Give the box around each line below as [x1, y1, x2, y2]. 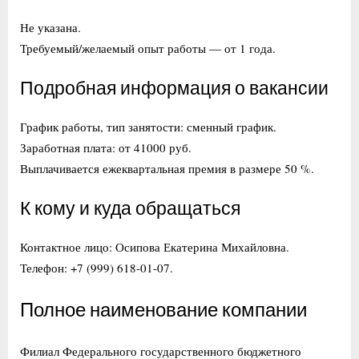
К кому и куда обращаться [20, 199, 240, 220]
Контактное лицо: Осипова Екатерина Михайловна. [20, 238, 289, 255]
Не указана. [20, 18, 81, 35]
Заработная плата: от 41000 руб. [20, 139, 192, 155]
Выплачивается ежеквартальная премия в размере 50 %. [20, 159, 314, 176]
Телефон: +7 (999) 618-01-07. [20, 259, 173, 276]
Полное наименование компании [20, 299, 307, 322]
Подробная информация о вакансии [20, 79, 329, 100]
